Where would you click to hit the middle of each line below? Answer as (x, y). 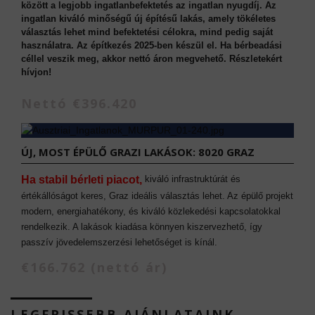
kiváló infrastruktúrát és (193, 179)
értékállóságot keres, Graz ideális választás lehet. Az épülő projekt (157, 195)
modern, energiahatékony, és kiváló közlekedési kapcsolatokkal (151, 211)
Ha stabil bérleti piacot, (83, 179)
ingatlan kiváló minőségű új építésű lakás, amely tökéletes (148, 18)
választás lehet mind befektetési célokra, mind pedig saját (147, 32)
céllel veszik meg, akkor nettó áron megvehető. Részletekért (152, 58)
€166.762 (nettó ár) (94, 267)
